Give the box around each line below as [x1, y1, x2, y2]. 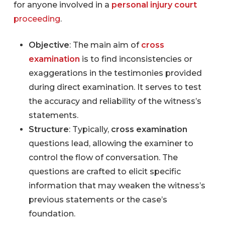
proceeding [13, 14, 60, 24]
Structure [28, 124, 69, 134]
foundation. [28, 208, 75, 218]
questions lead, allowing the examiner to [28, 138, 193, 148]
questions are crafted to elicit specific [28, 166, 181, 176]
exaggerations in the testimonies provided [28, 68, 202, 78]
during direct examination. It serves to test [28, 82, 201, 92]
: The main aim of [69, 40, 141, 50]
